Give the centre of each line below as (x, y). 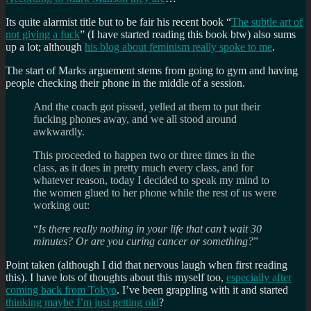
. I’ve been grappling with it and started (202, 289)
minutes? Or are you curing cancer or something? (143, 241)
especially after (259, 277)
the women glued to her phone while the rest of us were (155, 192)
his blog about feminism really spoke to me (178, 47)
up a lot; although (45, 47)
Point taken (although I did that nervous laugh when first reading (146, 264)
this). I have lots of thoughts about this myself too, (116, 277)
